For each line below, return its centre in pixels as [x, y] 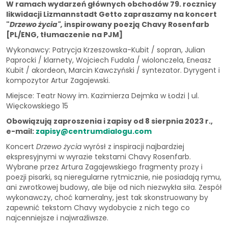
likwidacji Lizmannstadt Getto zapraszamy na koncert [111, 14]
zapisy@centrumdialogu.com [94, 131]
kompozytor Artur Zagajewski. [58, 80]
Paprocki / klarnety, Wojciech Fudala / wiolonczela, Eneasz [109, 60]
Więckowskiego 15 [37, 106]
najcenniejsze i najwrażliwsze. [57, 218]
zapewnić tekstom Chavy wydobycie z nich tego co [98, 207]
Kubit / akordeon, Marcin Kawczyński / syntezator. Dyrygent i [113, 70]
